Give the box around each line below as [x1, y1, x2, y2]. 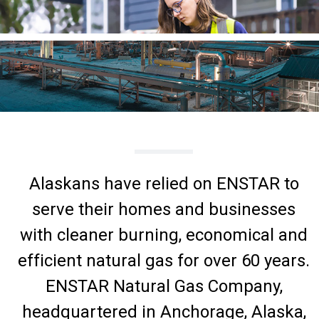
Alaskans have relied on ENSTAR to [28, 173, 299, 194]
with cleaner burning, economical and [20, 224, 308, 245]
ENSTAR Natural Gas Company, [45, 276, 283, 296]
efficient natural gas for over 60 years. [18, 250, 310, 271]
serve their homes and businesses [32, 199, 296, 219]
